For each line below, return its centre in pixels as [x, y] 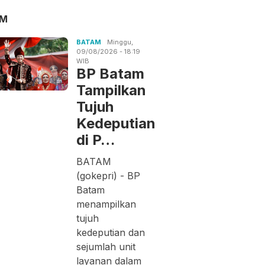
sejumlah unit [106, 246]
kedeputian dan [111, 232]
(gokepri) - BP [109, 175]
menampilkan [106, 204]
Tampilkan [112, 90]
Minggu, [120, 42]
